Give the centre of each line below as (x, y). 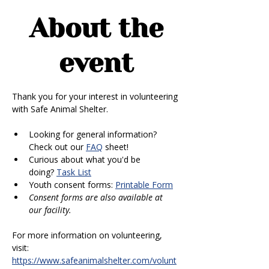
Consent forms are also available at (97, 197)
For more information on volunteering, (88, 235)
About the (96, 28)
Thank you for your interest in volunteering (96, 96)
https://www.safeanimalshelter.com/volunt (94, 260)
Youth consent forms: (72, 185)
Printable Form (144, 185)
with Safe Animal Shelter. (61, 109)
